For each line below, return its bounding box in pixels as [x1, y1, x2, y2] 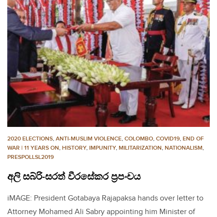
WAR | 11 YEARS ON [7, 144, 59, 152]
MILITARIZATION [119, 144, 162, 152]
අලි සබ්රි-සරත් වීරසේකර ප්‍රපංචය [7, 170, 140, 183]
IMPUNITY [89, 144, 116, 152]
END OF [183, 135, 204, 142]
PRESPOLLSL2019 [7, 153, 54, 161]
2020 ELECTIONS [7, 135, 53, 142]
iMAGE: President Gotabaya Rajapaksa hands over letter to [7, 193, 203, 203]
